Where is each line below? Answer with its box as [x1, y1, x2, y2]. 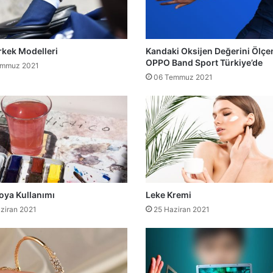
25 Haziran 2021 [154, 205, 210, 214]
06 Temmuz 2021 [154, 72, 213, 82]
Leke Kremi [146, 190, 191, 200]
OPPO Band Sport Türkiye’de [146, 57, 263, 68]
